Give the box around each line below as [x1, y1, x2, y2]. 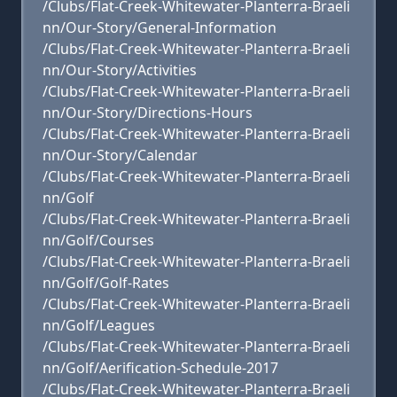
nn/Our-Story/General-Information [43, 18, 276, 37]
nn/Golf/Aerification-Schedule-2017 [43, 358, 278, 378]
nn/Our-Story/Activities [43, 60, 197, 80]
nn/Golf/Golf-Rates [43, 273, 169, 292]
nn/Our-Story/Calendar [43, 145, 198, 165]
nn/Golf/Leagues [43, 315, 155, 335]
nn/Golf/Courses [43, 230, 154, 250]
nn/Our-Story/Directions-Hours [43, 103, 253, 122]
